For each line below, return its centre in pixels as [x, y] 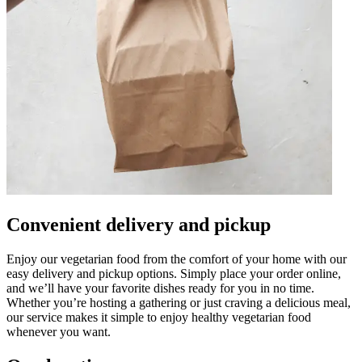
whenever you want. [59, 331]
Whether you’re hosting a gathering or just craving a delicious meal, [179, 302]
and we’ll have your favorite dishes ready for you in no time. [160, 288]
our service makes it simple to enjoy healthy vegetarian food [159, 317]
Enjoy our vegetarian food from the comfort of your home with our [177, 259]
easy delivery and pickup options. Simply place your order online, [174, 273]
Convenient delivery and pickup [139, 224]
